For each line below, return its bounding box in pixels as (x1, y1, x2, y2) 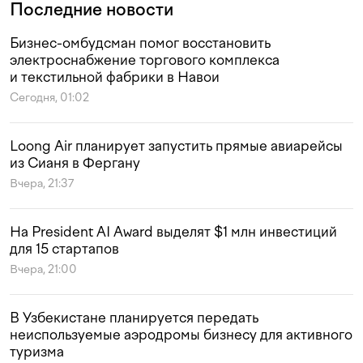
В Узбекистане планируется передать (10, 309, 258, 326)
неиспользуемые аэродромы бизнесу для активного (10, 326, 352, 343)
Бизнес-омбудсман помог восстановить (10, 34, 271, 51)
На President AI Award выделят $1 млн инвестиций (10, 223, 337, 240)
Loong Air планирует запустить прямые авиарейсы (10, 137, 343, 154)
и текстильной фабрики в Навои (10, 68, 220, 85)
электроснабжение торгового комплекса (10, 51, 280, 68)
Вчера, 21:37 (10, 176, 74, 190)
